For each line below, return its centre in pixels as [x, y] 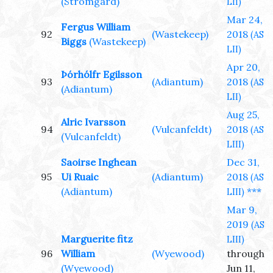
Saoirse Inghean [99, 162]
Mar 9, [242, 210]
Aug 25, [243, 115]
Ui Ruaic [80, 177]
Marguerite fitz [97, 239]
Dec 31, [243, 162]
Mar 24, [245, 20]
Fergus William [96, 27]
